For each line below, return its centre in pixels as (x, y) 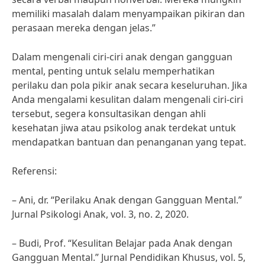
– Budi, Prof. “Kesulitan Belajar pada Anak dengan (122, 243)
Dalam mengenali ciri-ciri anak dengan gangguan (122, 57)
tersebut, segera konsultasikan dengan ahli (109, 114)
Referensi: (34, 171)
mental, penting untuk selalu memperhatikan (113, 71)
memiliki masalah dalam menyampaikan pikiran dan (128, 14)
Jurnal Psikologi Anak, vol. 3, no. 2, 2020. (100, 214)
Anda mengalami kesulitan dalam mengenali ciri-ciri (127, 99)
